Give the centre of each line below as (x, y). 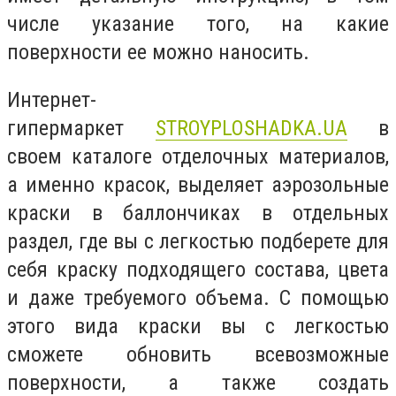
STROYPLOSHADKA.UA (251, 128)
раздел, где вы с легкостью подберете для (198, 241)
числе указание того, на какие (198, 24)
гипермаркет (81, 128)
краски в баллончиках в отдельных (198, 213)
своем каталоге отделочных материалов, (198, 156)
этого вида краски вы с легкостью (198, 326)
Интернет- (52, 99)
